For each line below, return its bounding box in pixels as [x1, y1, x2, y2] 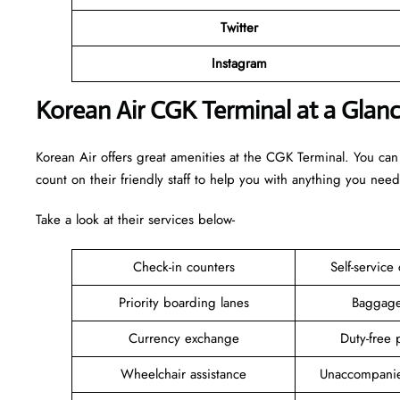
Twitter [221, 17, 258, 37]
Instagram [212, 53, 267, 73]
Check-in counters [132, 256, 235, 277]
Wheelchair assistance [121, 363, 246, 384]
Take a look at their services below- [36, 209, 239, 229]
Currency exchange [128, 328, 239, 348]
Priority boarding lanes [118, 292, 249, 312]
